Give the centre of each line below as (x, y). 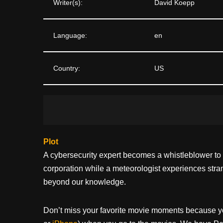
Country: (67, 68)
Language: (70, 35)
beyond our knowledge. (85, 182)
